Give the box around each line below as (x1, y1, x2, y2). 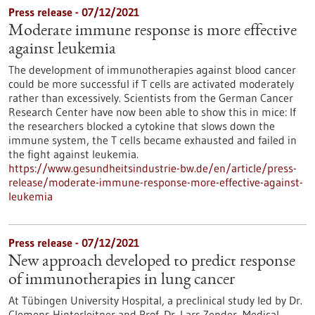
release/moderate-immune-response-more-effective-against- (8, 175, 303, 189)
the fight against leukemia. (8, 147, 139, 161)
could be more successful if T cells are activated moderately (8, 77, 294, 91)
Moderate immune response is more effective (8, 23, 297, 40)
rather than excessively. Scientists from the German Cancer (8, 91, 293, 105)
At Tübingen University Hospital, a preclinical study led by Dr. (8, 293, 302, 307)
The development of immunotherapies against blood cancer (8, 63, 296, 77)
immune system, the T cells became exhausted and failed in (8, 133, 297, 147)
